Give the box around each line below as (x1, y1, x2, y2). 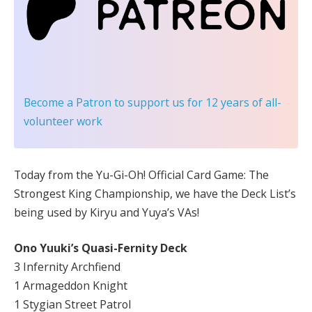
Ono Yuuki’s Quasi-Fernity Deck (14, 240, 187, 256)
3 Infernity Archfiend (14, 259, 120, 275)
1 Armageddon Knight (14, 278, 127, 294)
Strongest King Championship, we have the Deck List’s (14, 185, 296, 201)
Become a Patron (24, 95, 111, 111)
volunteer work (24, 114, 102, 130)
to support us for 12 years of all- (111, 95, 281, 111)
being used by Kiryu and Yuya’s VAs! (14, 204, 199, 220)
